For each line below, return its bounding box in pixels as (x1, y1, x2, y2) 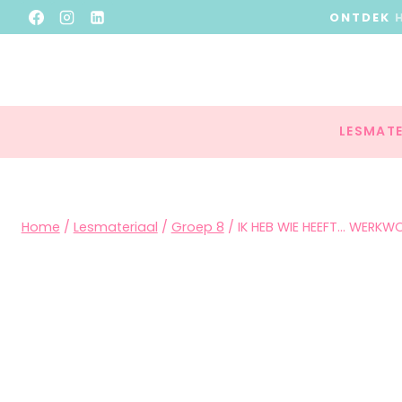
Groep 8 (170, 217, 224, 236)
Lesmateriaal (73, 217, 158, 236)
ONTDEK (329, 8, 395, 26)
